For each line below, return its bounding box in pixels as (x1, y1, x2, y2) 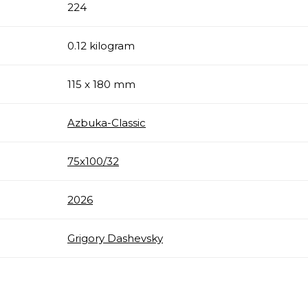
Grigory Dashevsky (67, 231, 163, 245)
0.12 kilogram (67, 38, 135, 52)
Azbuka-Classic (67, 115, 146, 129)
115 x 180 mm (67, 77, 135, 91)
